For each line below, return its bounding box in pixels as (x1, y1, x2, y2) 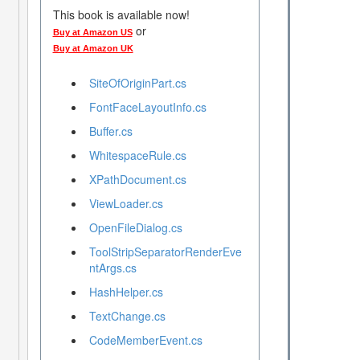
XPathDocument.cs (88, 171, 186, 188)
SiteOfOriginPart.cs (88, 75, 186, 92)
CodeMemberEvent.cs (88, 332, 202, 349)
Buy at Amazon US (52, 27, 133, 38)
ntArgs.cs (88, 260, 137, 276)
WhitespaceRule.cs (88, 147, 186, 164)
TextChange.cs (88, 308, 166, 325)
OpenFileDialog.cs (88, 219, 182, 236)
